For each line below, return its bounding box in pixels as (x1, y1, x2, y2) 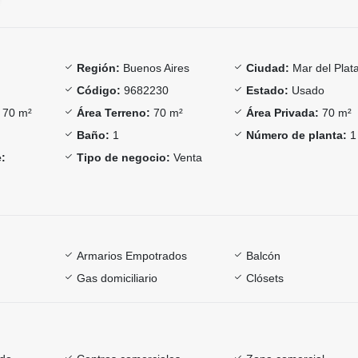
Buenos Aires (119, 61, 189, 74)
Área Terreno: (76, 105, 150, 119)
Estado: (246, 83, 289, 97)
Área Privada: (246, 105, 320, 119)
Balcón (246, 249, 281, 262)
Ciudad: (246, 61, 290, 74)
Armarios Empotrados (76, 249, 187, 262)
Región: (76, 61, 120, 74)
